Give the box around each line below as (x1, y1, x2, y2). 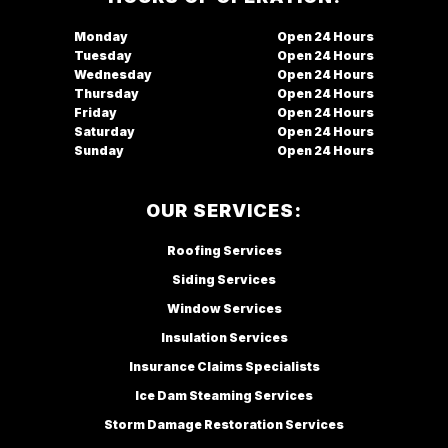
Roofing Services (166, 242, 282, 258)
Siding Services (172, 271, 276, 287)
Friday (74, 104, 117, 120)
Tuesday (74, 47, 132, 63)
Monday (74, 28, 128, 44)
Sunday (74, 142, 124, 158)
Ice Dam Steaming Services (135, 387, 313, 403)
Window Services (166, 300, 282, 316)
